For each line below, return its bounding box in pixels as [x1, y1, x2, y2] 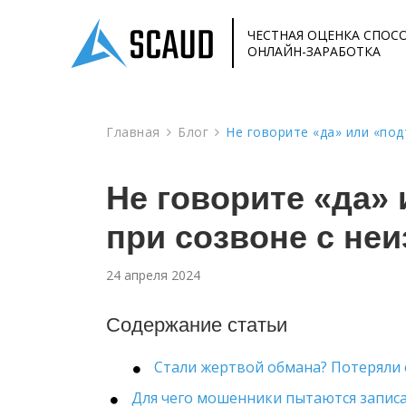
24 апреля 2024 [106, 266, 200, 284]
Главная [106, 123, 160, 140]
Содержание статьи [106, 314, 287, 336]
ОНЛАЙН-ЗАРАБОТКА [247, 42, 381, 60]
